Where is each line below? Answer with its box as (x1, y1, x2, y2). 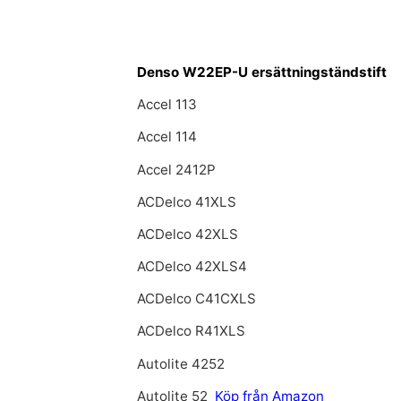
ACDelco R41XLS (137, 322, 246, 340)
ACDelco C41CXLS (137, 290, 257, 308)
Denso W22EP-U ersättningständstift (137, 63, 388, 81)
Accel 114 (137, 128, 198, 146)
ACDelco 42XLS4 (137, 258, 248, 276)
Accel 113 (137, 96, 198, 114)
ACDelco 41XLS (137, 192, 237, 210)
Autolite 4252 (137, 354, 226, 372)
